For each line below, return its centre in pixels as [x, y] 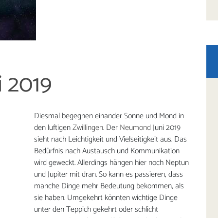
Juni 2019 [166, 127]
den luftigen [53, 127]
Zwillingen [88, 127]
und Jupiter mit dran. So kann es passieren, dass [109, 174]
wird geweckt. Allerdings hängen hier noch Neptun [111, 163]
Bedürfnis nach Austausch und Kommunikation [107, 151]
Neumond [135, 127]
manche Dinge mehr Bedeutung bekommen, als [109, 186]
